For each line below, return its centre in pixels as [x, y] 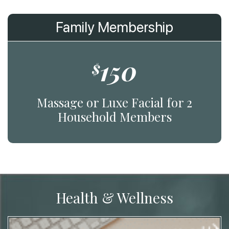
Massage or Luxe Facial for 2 [114, 102]
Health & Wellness [114, 197]
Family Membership [114, 27]
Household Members [114, 116]
